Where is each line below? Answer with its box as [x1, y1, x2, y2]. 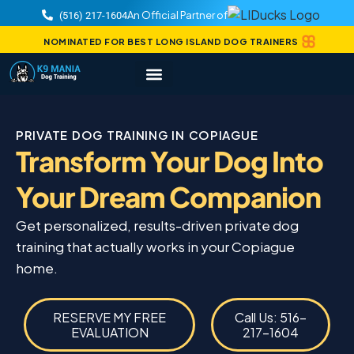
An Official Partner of [127, 8, 228, 21]
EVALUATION [70, 324, 149, 341]
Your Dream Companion [16, 179, 321, 214]
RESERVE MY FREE [53, 309, 167, 326]
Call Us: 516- [235, 309, 307, 326]
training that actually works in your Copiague [16, 238, 295, 255]
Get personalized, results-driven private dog [16, 217, 299, 234]
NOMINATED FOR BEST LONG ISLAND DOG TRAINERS [43, 36, 299, 47]
